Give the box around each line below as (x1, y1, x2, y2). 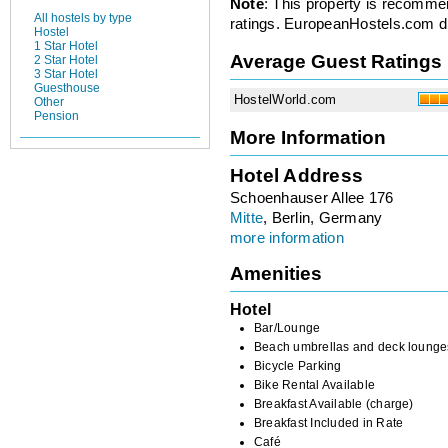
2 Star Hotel (34, 53, 98, 68)
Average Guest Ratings (230, 50, 442, 72)
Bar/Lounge (254, 320, 321, 335)
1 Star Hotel (34, 39, 98, 54)
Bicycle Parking (254, 358, 342, 373)
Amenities (230, 263, 322, 285)
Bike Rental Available (254, 377, 376, 392)
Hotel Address (230, 164, 364, 186)
